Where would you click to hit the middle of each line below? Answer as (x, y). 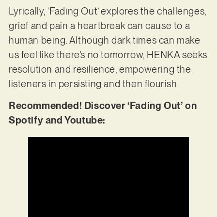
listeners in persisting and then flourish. (95, 84)
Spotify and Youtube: (58, 120)
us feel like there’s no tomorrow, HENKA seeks (108, 55)
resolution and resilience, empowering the (100, 70)
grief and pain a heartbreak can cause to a (99, 26)
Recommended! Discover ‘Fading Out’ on (103, 105)
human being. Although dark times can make (104, 40)
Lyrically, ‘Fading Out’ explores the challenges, (107, 11)
